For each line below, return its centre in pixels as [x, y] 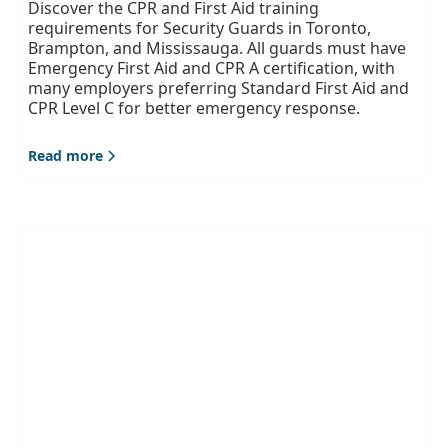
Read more [66, 155]
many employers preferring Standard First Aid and [219, 88]
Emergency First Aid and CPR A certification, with [212, 68]
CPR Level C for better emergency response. [194, 108]
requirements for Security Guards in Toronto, [200, 28]
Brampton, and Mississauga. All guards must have [217, 48]
